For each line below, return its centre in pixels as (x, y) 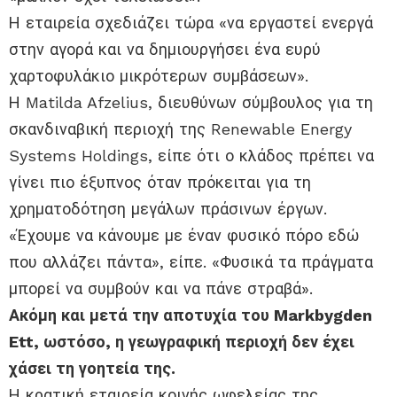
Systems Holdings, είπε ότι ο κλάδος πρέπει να (191, 156)
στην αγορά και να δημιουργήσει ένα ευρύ (165, 50)
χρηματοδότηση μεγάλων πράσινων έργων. (168, 209)
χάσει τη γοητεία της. (92, 369)
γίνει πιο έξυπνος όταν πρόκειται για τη (160, 183)
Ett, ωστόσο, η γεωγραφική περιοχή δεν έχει (182, 342)
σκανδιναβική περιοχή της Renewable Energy (180, 129)
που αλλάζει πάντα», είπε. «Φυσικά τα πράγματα (191, 262)
